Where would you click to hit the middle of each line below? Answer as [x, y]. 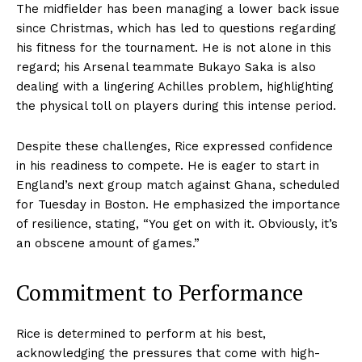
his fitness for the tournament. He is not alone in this [174, 48]
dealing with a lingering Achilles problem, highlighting [175, 87]
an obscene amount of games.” [108, 244]
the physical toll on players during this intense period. [176, 106]
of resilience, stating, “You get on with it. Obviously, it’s [177, 224]
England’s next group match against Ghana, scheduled [178, 185]
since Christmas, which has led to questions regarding [176, 29]
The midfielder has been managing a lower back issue [178, 9]
